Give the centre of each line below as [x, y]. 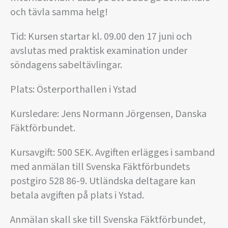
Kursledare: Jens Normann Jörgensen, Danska [108, 114]
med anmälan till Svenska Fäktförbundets [100, 167]
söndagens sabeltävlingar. [66, 65]
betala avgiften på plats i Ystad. [77, 196]
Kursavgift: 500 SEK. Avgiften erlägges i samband [112, 153]
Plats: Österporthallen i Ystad [73, 90]
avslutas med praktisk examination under [99, 51]
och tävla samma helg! [59, 12]
